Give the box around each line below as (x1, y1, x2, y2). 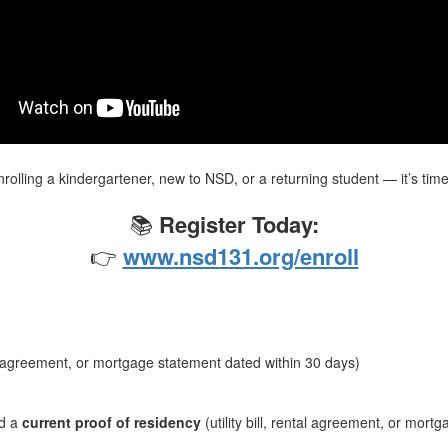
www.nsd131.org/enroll (122, 239, 359, 272)
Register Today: (158, 207, 319, 240)
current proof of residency (22, 411, 202, 432)
